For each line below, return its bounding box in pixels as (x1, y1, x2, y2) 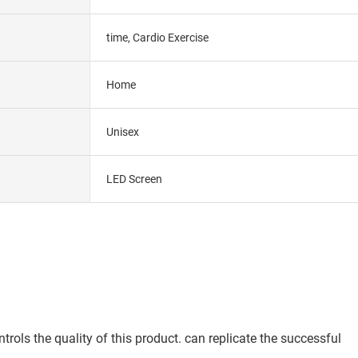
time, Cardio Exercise (105, 30, 209, 44)
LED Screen (105, 172, 162, 185)
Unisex (105, 125, 139, 138)
